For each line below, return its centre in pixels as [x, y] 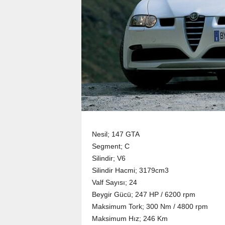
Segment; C [110, 146]
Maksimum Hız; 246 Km [130, 218]
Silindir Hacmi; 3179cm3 [130, 170]
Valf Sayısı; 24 [114, 182]
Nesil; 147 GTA [116, 134]
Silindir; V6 [108, 158]
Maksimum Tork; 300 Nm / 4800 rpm [150, 206]
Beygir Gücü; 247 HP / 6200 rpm [143, 194]
